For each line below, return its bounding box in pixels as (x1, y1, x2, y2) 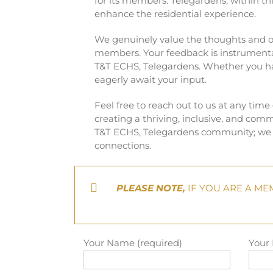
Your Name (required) (83, 236, 182, 249)
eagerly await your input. (94, 73, 207, 85)
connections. (94, 139, 151, 151)
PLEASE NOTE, (116, 182, 185, 194)
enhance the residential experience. (94, 7, 256, 19)
